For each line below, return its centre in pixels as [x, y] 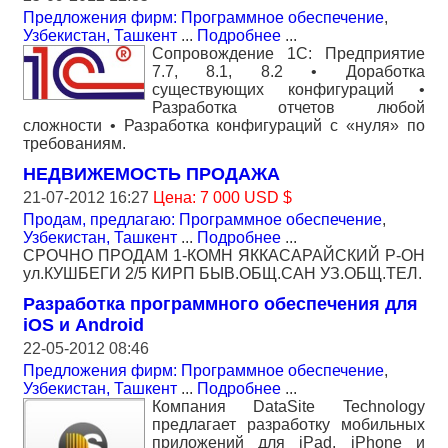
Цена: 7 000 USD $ [222, 198]
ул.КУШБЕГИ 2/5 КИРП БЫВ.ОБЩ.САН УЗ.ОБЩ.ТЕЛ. [222, 274]
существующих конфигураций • [288, 90]
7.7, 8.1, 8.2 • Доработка [288, 72]
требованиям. [74, 144]
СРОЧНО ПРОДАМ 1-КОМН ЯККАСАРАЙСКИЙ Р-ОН [224, 256]
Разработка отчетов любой [288, 108]
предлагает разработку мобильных [288, 425]
